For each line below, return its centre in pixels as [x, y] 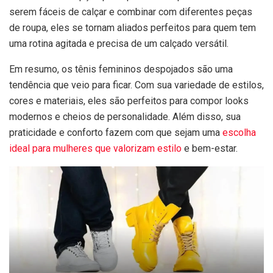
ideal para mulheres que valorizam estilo [95, 148]
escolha [239, 132]
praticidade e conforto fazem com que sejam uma [116, 132]
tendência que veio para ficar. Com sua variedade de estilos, [136, 85]
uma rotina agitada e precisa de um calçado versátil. [119, 43]
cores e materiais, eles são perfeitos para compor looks [129, 101]
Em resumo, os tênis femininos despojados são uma [121, 69]
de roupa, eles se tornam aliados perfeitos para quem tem [133, 27]
